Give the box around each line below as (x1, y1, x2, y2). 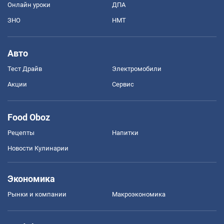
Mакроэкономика (112, 190, 165, 198)
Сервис (112, 80, 134, 88)
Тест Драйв (7, 64, 42, 72)
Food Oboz (7, 111, 50, 122)
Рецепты (7, 128, 34, 136)
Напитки (112, 128, 138, 136)
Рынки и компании (7, 190, 66, 198)
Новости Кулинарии (7, 144, 68, 152)
